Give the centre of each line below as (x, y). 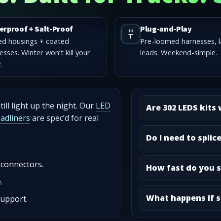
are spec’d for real (64, 118)
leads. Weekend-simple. (178, 53)
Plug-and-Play (166, 29)
